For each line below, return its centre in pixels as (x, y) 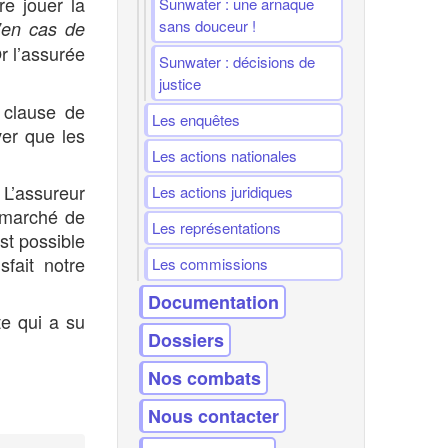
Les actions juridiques (223, 191)
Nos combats (205, 378)
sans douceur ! (208, 25)
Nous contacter (214, 416)
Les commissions (210, 263)
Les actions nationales (225, 155)
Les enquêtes (196, 119)
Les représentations (217, 227)
